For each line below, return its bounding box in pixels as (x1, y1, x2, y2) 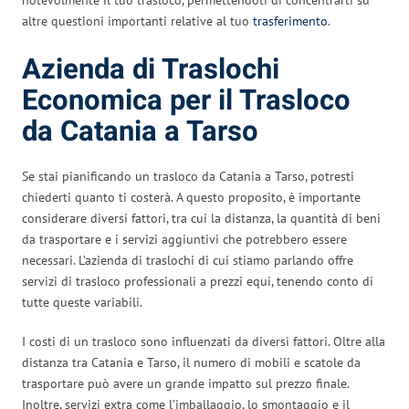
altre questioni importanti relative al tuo (22, 12, 253, 29)
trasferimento (253, 12, 328, 29)
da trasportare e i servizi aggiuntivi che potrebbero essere (22, 230, 347, 247)
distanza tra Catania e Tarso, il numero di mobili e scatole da (22, 353, 361, 371)
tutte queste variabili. (22, 293, 142, 310)
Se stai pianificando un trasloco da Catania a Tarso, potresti (22, 167, 354, 184)
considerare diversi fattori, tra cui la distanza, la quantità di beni (22, 209, 381, 226)
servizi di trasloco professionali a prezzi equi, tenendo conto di (22, 272, 373, 289)
